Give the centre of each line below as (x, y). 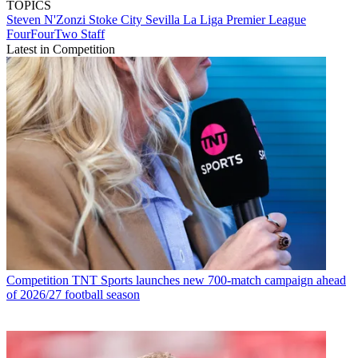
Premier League (266, 20)
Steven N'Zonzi (48, 20)
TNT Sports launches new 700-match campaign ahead (209, 280)
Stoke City (117, 20)
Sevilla (164, 20)
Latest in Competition (61, 50)
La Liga (205, 20)
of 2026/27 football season (73, 294)
